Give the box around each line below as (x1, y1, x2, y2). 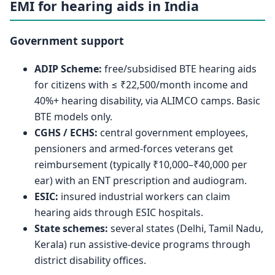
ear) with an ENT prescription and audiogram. (34, 173, 247, 187)
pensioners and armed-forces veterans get (34, 141, 233, 155)
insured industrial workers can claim (58, 189, 230, 203)
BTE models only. (34, 109, 112, 123)
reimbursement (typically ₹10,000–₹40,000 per (34, 157, 247, 171)
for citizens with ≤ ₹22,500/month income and (34, 77, 248, 91)
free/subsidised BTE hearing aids (102, 61, 257, 76)
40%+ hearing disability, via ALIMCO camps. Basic (34, 93, 260, 107)
